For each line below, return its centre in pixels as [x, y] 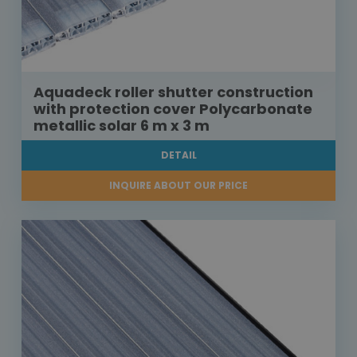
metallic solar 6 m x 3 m [122, 126]
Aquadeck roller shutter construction [173, 92]
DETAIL [178, 155]
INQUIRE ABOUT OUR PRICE [178, 186]
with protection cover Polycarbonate [173, 109]
